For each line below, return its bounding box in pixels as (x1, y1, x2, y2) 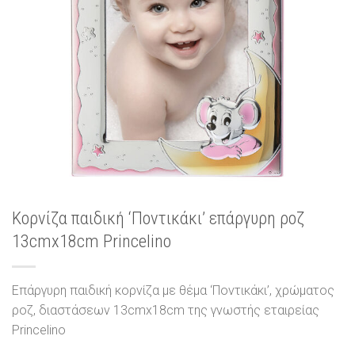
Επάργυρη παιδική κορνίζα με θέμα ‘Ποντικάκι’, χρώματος (12, 283, 334, 299)
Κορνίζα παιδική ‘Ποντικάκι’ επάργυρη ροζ (12, 208, 304, 229)
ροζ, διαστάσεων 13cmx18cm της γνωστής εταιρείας (12, 303, 319, 319)
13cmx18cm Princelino (12, 231, 171, 252)
